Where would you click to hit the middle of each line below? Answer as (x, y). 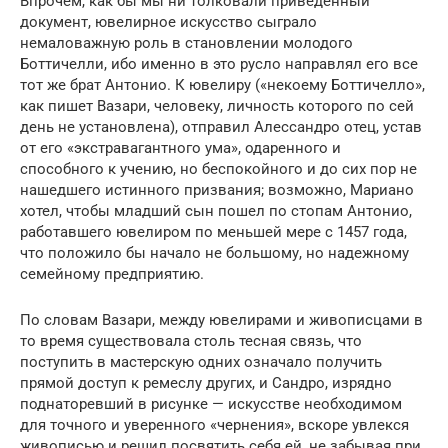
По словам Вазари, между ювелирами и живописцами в (221, 320)
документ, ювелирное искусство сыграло (168, 22)
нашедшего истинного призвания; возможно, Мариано (217, 190)
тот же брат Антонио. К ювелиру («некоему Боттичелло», (222, 85)
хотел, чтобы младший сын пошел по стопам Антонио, (216, 211)
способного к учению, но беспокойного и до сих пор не (218, 169)
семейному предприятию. (112, 274)
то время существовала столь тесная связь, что (191, 341)
